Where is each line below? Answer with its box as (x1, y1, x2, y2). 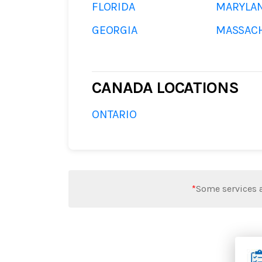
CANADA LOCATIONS (92, 78, 239, 97)
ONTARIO (92, 108, 137, 121)
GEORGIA (92, 23, 137, 37)
